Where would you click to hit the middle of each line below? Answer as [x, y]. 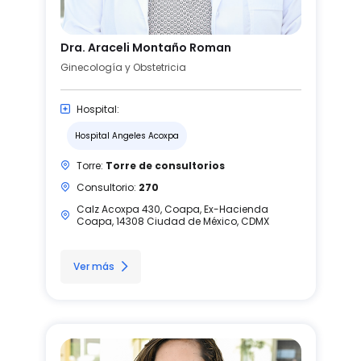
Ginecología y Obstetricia [123, 67]
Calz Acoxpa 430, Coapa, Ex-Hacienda [172, 209]
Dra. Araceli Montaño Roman [145, 47]
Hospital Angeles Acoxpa [127, 135]
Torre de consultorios [165, 165]
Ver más [93, 266]
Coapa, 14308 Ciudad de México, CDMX [172, 221]
